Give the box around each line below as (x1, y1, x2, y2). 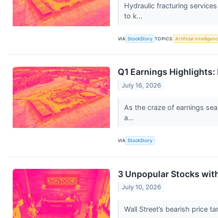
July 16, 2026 (122, 81, 162, 89)
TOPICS (155, 36, 173, 42)
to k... (124, 11, 145, 20)
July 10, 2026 (122, 183, 162, 191)
